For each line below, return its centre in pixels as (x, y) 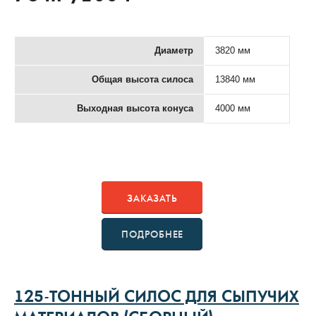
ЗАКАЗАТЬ (152, 199)
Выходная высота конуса (135, 108)
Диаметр (174, 50)
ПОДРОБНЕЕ (152, 235)
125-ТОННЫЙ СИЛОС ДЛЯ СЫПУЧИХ (157, 298)
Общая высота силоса (142, 79)
